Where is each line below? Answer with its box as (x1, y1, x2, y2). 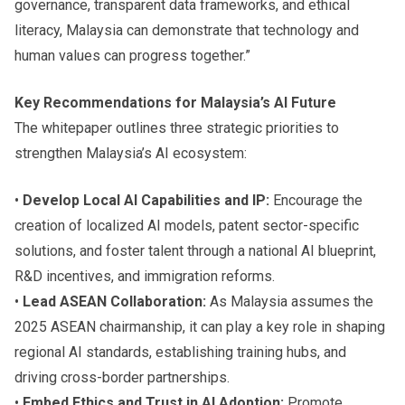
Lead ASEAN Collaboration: (23, 292, 206, 310)
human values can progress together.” (14, 46, 250, 64)
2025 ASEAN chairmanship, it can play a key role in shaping (14, 317, 385, 335)
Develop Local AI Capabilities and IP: (23, 191, 269, 209)
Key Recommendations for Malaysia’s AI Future (14, 93, 336, 111)
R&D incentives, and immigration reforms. (14, 267, 275, 285)
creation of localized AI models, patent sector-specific (14, 216, 359, 234)
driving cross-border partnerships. (14, 368, 230, 386)
